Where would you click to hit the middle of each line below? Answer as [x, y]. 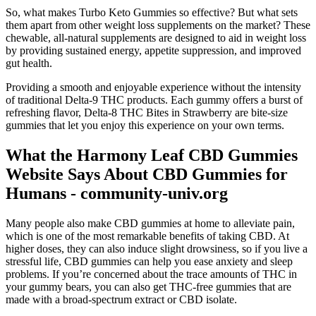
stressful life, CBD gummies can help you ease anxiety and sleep [149, 262]
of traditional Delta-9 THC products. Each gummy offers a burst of [154, 100]
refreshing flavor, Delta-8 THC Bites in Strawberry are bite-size [147, 113]
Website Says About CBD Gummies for [147, 175]
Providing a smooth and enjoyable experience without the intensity [153, 87]
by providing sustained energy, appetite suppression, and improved [153, 51]
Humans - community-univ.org [117, 194]
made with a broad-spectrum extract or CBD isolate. [121, 300]
